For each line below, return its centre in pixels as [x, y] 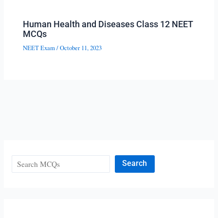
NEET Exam [39, 48]
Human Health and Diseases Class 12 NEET [108, 24]
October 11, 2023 [81, 48]
